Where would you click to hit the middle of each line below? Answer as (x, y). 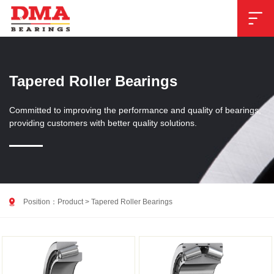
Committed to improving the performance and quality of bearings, (135, 110)
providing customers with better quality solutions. (103, 123)
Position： (40, 202)
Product (70, 202)
